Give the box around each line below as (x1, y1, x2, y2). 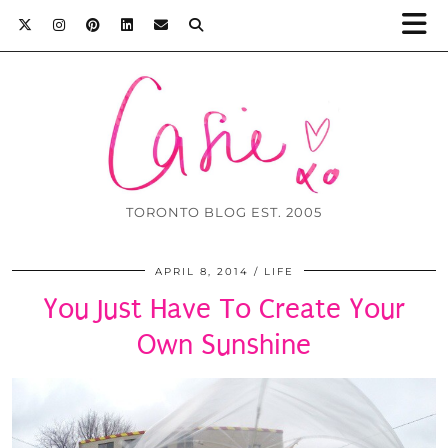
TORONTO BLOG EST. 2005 (126, 204, 322, 221)
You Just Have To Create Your (43, 292, 405, 326)
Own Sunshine (137, 328, 311, 362)
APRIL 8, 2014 (154, 265, 249, 279)
